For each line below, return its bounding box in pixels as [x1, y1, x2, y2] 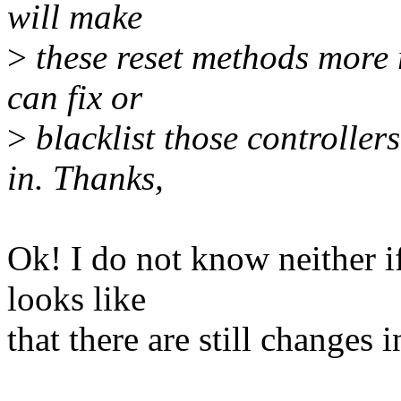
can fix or [7, 78, 142, 117]
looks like [7, 279, 146, 319]
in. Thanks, [7, 158, 164, 198]
